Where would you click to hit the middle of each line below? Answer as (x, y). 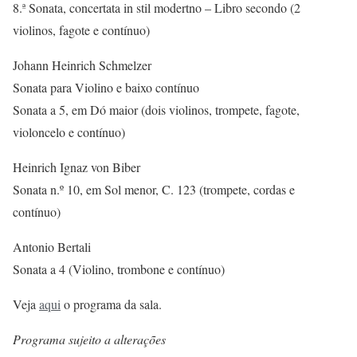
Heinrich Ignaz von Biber (76, 167)
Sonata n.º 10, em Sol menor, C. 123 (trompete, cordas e (154, 189)
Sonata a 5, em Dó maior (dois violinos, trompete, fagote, (156, 110)
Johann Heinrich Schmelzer (82, 65)
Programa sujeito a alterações (89, 339)
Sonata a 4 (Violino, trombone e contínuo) (119, 269)
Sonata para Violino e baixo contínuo (106, 87)
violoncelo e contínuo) (69, 132)
